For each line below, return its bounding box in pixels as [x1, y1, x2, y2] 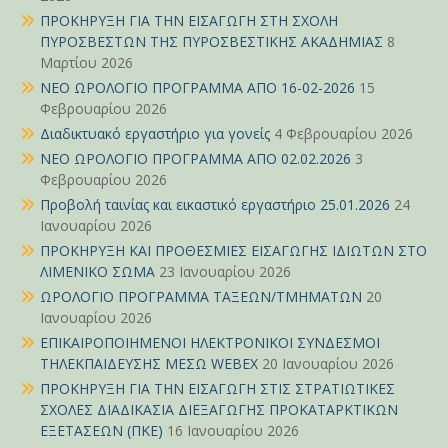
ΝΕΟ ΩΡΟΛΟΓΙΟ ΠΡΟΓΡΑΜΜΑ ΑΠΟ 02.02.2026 [40, 149, 351, 169]
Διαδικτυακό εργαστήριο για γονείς [40, 124, 270, 144]
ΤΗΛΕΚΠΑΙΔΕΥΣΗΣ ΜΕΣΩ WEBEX [40, 354, 258, 374]
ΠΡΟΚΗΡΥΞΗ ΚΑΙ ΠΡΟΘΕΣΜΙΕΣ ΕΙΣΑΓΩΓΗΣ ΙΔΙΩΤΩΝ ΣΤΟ [40, 241, 427, 261]
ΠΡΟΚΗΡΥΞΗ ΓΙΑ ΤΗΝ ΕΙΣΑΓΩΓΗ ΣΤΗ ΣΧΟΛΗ [40, 11, 338, 31]
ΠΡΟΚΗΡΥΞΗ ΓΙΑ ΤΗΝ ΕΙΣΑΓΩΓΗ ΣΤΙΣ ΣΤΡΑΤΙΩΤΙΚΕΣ [40, 379, 395, 399]
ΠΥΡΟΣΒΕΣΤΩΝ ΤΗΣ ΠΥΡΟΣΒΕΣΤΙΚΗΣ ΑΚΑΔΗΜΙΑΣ [40, 32, 383, 52]
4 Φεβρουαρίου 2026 [274, 124, 413, 144]
